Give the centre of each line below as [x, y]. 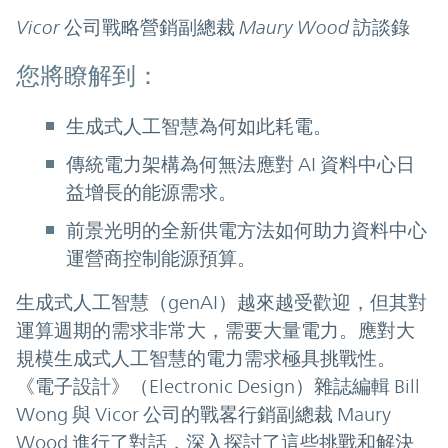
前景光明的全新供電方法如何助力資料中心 [246, 229]
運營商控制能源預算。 [161, 257]
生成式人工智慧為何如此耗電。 [199, 125]
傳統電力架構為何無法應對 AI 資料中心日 [240, 163]
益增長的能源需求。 [151, 191]
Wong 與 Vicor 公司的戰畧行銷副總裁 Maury [203, 413]
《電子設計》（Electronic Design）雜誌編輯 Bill [218, 385]
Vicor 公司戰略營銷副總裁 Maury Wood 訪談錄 [213, 26]
